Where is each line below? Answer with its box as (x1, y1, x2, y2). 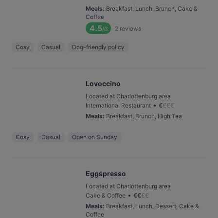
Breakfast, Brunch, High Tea (106, 112, 182, 120)
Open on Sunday (72, 133, 117, 141)
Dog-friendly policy (72, 43, 125, 51)
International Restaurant (86, 102, 151, 109)
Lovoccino (86, 79, 121, 88)
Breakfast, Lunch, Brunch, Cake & (106, 5, 198, 12)
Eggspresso (86, 169, 126, 178)
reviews (120, 24, 141, 32)
